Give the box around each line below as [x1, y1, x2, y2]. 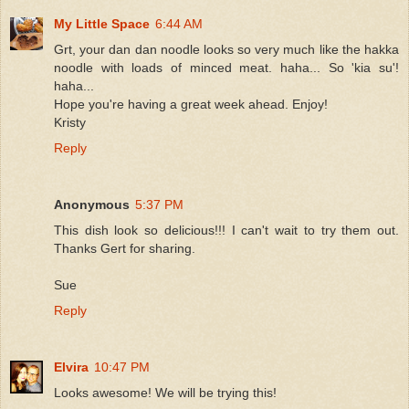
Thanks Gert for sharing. [54, 240, 195, 256]
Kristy [54, 114, 86, 130]
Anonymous [54, 196, 130, 212]
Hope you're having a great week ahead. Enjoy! [54, 96, 328, 111]
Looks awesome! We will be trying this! [54, 384, 277, 400]
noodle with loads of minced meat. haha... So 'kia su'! [54, 59, 399, 75]
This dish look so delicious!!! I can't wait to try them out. [54, 222, 399, 237]
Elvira [54, 359, 89, 374]
